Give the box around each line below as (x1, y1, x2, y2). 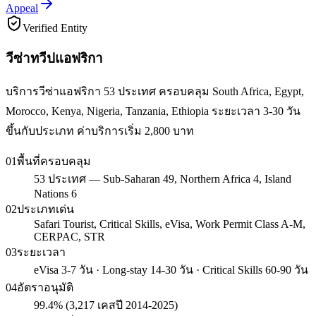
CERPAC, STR (34, 230, 105, 243)
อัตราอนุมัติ (17, 281, 73, 293)
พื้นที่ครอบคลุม (17, 154, 91, 167)
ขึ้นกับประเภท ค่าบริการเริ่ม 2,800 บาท (6, 124, 194, 137)
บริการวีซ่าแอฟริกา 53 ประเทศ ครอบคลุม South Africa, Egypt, (6, 85, 304, 97)
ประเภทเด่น (17, 202, 74, 215)
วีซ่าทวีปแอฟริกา (6, 50, 103, 66)
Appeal (6, 2, 38, 15)
